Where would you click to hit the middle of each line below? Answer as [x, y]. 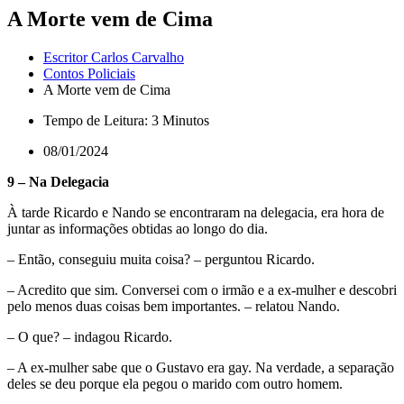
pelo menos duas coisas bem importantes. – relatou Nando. [174, 306]
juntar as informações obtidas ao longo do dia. [138, 228]
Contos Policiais [89, 73]
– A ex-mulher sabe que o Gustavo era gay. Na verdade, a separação [201, 367]
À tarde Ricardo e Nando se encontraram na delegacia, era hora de [196, 212]
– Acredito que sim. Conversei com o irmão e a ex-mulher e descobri [202, 289]
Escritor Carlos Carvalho [114, 57]
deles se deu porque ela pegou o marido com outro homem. [175, 383]
